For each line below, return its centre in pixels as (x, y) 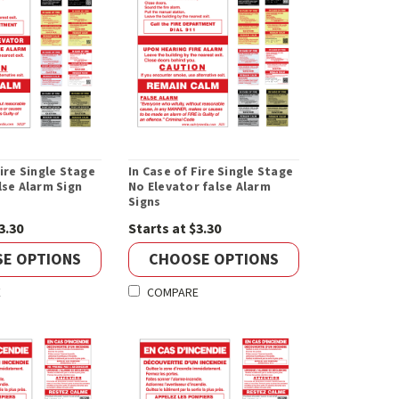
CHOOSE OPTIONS (214, 259)
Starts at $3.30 (175, 229)
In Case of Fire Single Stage (211, 172)
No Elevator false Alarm (199, 187)
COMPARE (173, 293)
